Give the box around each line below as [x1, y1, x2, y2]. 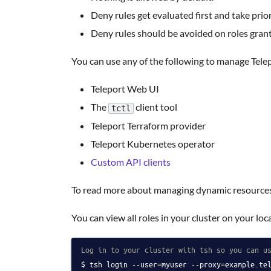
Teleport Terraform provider [91, 119, 206, 131]
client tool [134, 101, 177, 113]
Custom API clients [91, 155, 171, 168]
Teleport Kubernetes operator [91, 137, 215, 149]
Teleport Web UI [91, 83, 159, 95]
